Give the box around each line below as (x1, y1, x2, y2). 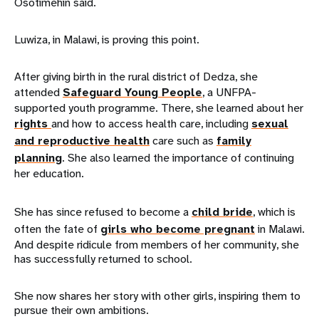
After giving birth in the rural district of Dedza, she (14, 69, 258, 85)
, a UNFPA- (202, 85, 256, 100)
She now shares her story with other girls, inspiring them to (14, 288, 300, 304)
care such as (150, 133, 216, 149)
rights (14, 116, 51, 132)
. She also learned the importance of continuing (62, 150, 294, 166)
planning (14, 150, 62, 166)
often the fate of (14, 221, 100, 237)
